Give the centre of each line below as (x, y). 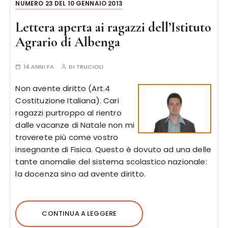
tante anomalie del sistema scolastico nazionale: (111, 162)
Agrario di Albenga (68, 42)
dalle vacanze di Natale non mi (75, 125)
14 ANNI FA (39, 67)
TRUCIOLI (90, 67)
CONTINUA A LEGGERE (79, 213)
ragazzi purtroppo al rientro (68, 113)
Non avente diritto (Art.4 (63, 88)
